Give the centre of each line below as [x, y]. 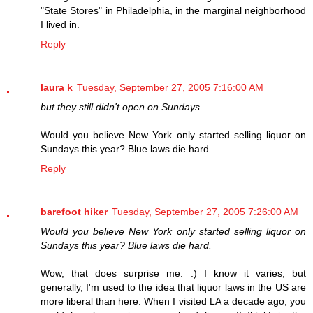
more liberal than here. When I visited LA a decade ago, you [173, 301]
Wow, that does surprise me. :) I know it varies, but [173, 273]
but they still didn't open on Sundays [120, 107]
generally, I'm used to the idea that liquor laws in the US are [173, 287]
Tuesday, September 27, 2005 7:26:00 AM [205, 211]
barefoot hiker [74, 211]
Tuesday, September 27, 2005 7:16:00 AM [170, 87]
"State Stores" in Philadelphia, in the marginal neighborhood [173, 10]
